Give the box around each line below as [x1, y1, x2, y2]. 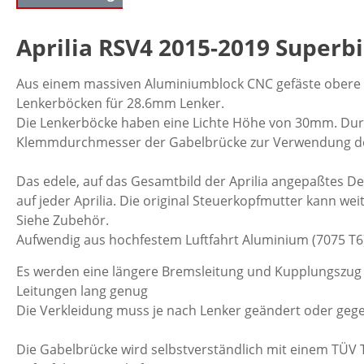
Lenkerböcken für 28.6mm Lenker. [16, 94, 224, 113]
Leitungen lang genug [16, 281, 148, 300]
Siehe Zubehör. [16, 211, 109, 230]
